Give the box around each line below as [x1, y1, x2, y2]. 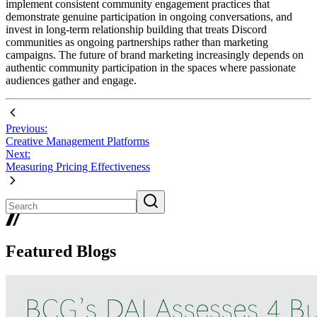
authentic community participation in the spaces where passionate [6, 61, 296, 74]
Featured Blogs [6, 242, 116, 261]
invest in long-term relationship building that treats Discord [6, 23, 267, 35]
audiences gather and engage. [6, 74, 137, 86]
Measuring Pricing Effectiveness [6, 160, 150, 173]
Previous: [6, 122, 47, 134]
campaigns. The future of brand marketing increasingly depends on [6, 48, 304, 61]
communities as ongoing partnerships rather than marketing [6, 35, 268, 48]
